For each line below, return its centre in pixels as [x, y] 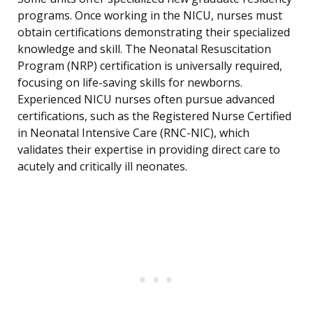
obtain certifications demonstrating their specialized [154, 32]
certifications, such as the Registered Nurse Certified [154, 116]
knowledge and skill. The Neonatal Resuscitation [144, 49]
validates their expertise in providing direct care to [149, 150]
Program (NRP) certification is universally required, [150, 66]
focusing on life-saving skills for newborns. [130, 83]
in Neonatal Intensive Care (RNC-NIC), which [133, 133]
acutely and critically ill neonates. [102, 167]
